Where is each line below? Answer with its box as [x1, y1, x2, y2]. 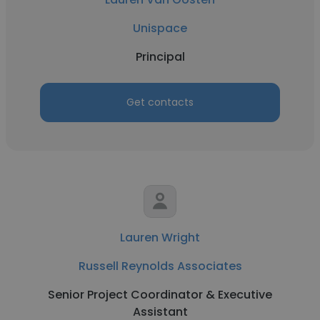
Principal [135, 49, 185, 65]
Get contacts [126, 95, 194, 109]
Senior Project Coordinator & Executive [48, 286, 272, 303]
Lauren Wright [120, 229, 200, 246]
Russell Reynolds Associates [78, 258, 242, 274]
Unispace [133, 20, 187, 36]
